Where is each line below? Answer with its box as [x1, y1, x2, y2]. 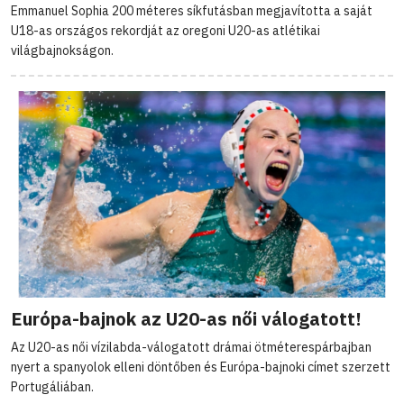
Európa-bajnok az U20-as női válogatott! [11, 307, 362, 332]
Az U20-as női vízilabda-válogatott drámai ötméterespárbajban [11, 339, 372, 356]
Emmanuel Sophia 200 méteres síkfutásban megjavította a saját [11, 3, 372, 20]
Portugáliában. [11, 379, 94, 396]
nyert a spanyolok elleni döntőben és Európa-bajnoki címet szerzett [11, 359, 390, 376]
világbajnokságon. [11, 42, 114, 60]
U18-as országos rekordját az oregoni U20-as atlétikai [11, 23, 320, 40]
